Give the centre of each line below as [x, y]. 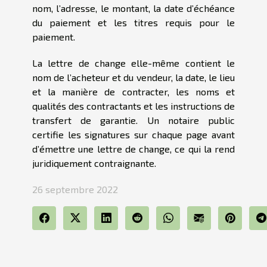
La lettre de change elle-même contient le [133, 63]
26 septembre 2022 [75, 189]
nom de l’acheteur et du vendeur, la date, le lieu [133, 77]
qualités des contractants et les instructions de [133, 105]
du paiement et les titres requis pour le [133, 22]
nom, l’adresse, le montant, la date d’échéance [133, 8]
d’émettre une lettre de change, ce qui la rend [133, 148]
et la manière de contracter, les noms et [133, 91]
